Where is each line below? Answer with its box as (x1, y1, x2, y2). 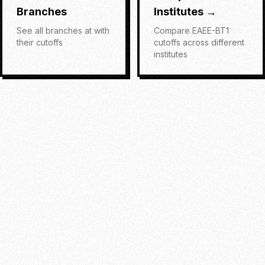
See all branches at (17, 25, 94, 35)
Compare (154, 25, 192, 35)
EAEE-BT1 (192, 25, 229, 35)
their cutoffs (17, 37, 63, 47)
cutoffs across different (154, 37, 244, 47)
